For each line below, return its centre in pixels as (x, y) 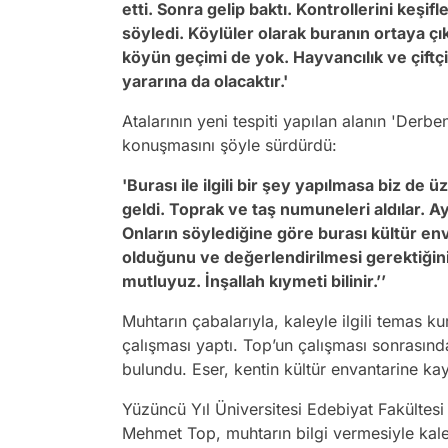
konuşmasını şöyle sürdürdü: (229, 145)
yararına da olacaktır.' (205, 81)
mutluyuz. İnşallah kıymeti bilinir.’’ (254, 281)
